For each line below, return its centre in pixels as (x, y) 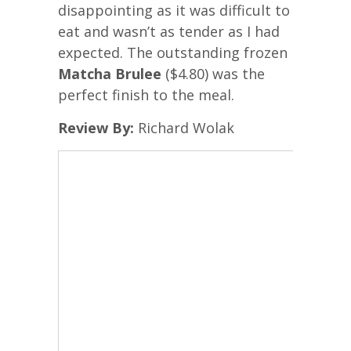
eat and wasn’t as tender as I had (169, 31)
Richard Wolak (184, 127)
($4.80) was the (213, 73)
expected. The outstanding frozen (173, 52)
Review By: (96, 127)
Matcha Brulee (110, 73)
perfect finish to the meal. (146, 94)
